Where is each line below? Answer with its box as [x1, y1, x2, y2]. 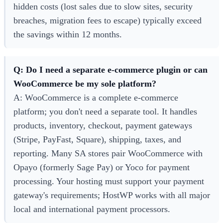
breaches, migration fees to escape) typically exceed [13, 15, 202, 25]
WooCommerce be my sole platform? [13, 79, 156, 89]
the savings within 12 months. [13, 29, 122, 39]
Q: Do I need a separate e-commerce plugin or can [13, 65, 208, 75]
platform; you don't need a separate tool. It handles [13, 107, 197, 117]
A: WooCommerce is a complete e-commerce [13, 93, 178, 103]
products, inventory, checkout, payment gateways [13, 120, 192, 131]
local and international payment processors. [13, 204, 170, 215]
